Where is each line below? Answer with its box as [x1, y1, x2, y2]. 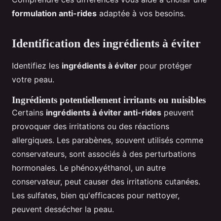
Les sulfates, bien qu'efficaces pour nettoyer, [12, 190, 180, 201]
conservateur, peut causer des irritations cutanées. [12, 177, 200, 187]
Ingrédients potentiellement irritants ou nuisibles [12, 95, 206, 106]
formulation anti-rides [12, 8, 97, 19]
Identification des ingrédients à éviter [12, 37, 201, 50]
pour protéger [137, 61, 192, 71]
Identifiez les [12, 61, 62, 71]
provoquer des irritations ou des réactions [12, 121, 169, 132]
